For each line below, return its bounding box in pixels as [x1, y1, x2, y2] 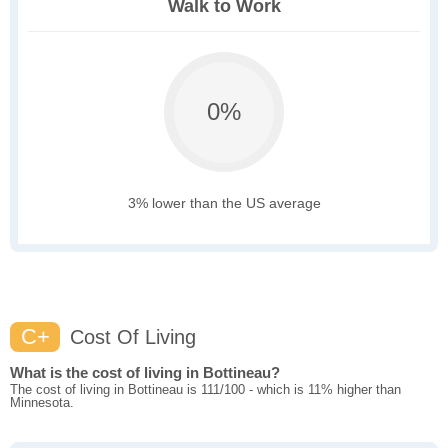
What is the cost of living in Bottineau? [10, 364, 280, 382]
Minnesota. [10, 395, 74, 411]
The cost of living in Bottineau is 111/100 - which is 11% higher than [10, 382, 401, 398]
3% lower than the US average [127, 195, 321, 212]
